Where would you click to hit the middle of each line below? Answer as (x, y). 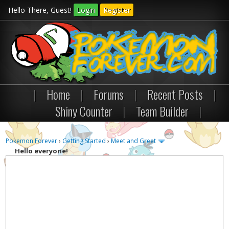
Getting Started (84, 141)
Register (117, 10)
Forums (109, 94)
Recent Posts (175, 94)
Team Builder (162, 111)
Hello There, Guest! (41, 10)
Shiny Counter (84, 111)
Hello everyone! (42, 151)
